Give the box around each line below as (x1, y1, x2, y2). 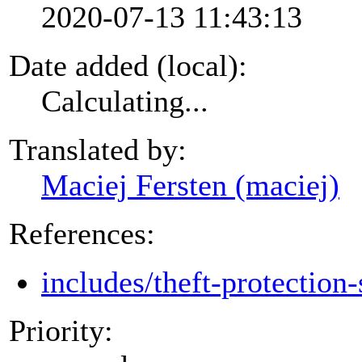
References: (9, 216, 155, 250)
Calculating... (41, 83, 208, 118)
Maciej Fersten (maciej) (41, 167, 339, 202)
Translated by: (9, 132, 187, 166)
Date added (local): (9, 48, 247, 82)
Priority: (9, 313, 113, 347)
